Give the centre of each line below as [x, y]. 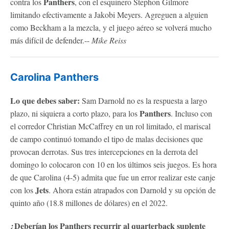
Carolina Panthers [54, 77]
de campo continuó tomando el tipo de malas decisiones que [107, 139]
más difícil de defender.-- [51, 40]
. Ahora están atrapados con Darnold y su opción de [132, 190]
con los [23, 190]
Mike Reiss [109, 40]
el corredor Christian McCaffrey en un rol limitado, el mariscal [110, 126]
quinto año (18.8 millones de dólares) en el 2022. [89, 202]
